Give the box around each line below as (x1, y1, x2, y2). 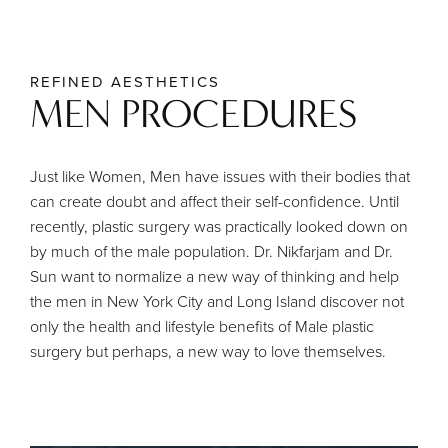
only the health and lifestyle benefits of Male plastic (30, 315, 374, 338)
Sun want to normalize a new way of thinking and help (30, 265, 399, 288)
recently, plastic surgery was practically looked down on (30, 215, 408, 238)
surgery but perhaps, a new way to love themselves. (30, 340, 386, 363)
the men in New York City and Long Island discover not (30, 290, 404, 313)
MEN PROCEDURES (30, 91, 357, 138)
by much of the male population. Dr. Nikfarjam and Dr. (30, 240, 393, 263)
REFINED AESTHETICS (30, 71, 220, 93)
